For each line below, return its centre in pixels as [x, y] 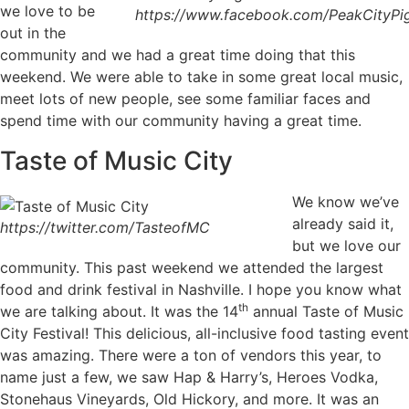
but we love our [346, 246]
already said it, [343, 224]
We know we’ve [346, 202]
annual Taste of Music [326, 312]
